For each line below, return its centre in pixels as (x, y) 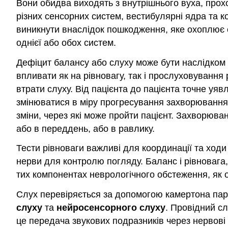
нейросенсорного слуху (111, 208)
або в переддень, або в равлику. (85, 129)
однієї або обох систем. (66, 42)
